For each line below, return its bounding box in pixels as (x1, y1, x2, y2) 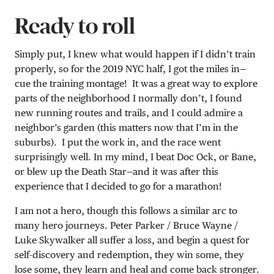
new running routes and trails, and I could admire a (15, 106, 243, 119)
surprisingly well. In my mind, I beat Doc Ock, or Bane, (15, 150, 256, 163)
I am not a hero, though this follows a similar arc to (15, 204, 237, 217)
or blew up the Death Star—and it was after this (15, 165, 218, 177)
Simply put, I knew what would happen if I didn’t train (15, 48, 256, 60)
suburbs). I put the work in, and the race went (15, 136, 221, 148)
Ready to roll (15, 13, 135, 39)
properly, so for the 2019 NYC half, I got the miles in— (15, 62, 246, 75)
